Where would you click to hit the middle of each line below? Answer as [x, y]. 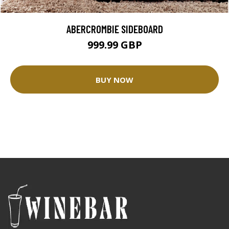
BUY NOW [114, 79]
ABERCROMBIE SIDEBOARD [114, 29]
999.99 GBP [114, 45]
